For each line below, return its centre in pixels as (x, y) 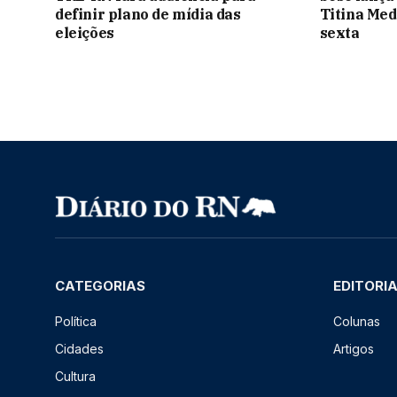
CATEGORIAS (100, 286)
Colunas (357, 322)
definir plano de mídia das (148, 14)
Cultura (75, 377)
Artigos (354, 349)
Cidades (79, 349)
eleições (85, 32)
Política (76, 322)
